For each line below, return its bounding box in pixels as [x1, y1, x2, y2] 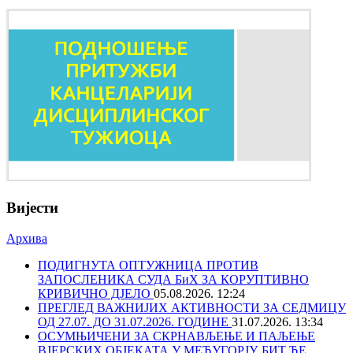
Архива [6, 231, 47, 245]
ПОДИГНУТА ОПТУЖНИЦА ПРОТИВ [38, 258, 258, 272]
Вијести [6, 199, 58, 216]
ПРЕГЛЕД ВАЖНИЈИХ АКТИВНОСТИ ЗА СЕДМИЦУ [38, 300, 346, 314]
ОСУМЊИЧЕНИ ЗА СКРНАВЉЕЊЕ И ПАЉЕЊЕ [38, 329, 315, 343]
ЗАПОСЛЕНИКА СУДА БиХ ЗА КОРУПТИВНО [38, 272, 309, 286]
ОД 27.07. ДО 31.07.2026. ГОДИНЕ [38, 314, 232, 329]
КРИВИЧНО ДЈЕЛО [38, 286, 154, 300]
